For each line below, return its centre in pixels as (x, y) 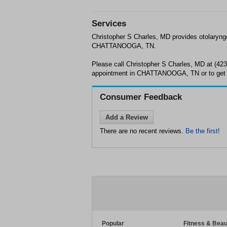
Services (109, 24)
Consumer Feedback (141, 97)
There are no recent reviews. (143, 131)
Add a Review (127, 117)
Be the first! (203, 131)
